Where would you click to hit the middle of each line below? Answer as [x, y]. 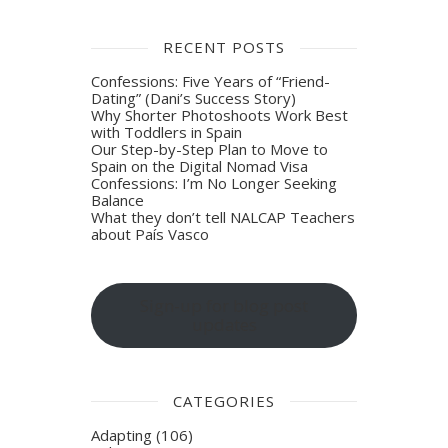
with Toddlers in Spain [167, 132]
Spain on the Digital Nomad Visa [200, 166]
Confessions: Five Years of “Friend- [211, 81]
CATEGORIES [224, 400]
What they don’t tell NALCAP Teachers [223, 217]
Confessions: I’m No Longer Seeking [214, 183]
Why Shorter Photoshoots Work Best [220, 115]
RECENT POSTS [224, 47]
